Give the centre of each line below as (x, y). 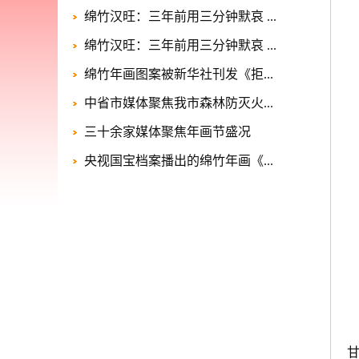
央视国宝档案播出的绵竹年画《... (179, 161)
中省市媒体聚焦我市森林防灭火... (179, 103)
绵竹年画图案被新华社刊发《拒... (179, 74)
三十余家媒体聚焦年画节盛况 (167, 132)
